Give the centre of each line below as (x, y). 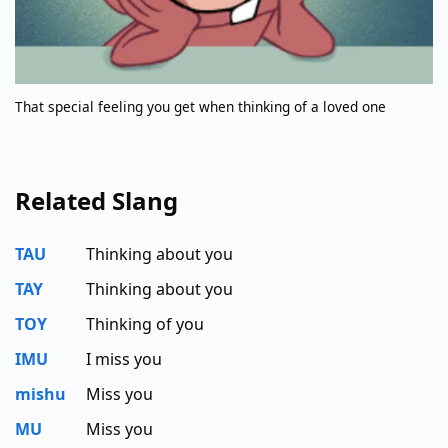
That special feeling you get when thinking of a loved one (200, 106)
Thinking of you (145, 323)
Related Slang (96, 200)
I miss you (124, 358)
